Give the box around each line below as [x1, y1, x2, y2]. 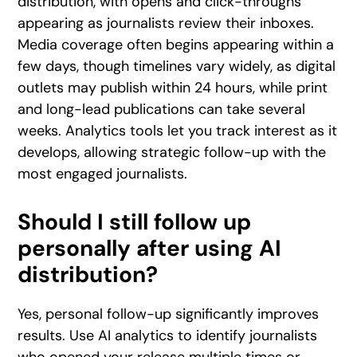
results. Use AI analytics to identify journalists [18, 325, 318, 345]
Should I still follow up [18, 206, 252, 237]
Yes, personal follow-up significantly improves [18, 304, 320, 324]
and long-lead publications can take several [18, 99, 306, 119]
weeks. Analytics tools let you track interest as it [18, 120, 338, 140]
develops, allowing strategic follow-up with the [18, 142, 327, 162]
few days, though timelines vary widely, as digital [18, 56, 336, 76]
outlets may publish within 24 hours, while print [18, 77, 328, 97]
